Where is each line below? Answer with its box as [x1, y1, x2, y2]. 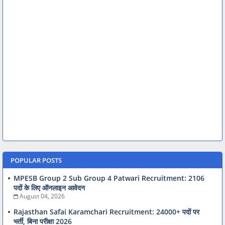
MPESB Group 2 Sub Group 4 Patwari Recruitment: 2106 [14, 173, 204, 183]
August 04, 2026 [20, 191, 65, 200]
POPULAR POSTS [11, 155, 62, 165]
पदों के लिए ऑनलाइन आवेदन [14, 182, 85, 192]
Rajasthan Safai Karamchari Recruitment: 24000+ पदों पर [14, 206, 199, 216]
